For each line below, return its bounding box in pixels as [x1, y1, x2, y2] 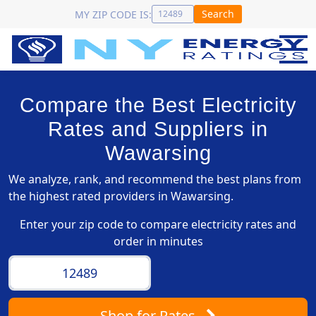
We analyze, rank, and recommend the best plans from [8, 171, 301, 187]
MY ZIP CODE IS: [74, 7, 152, 21]
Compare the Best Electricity [19, 94, 297, 116]
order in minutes [113, 233, 203, 249]
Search [201, 7, 234, 20]
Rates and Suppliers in [48, 118, 268, 140]
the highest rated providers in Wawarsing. [8, 188, 233, 204]
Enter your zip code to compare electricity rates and [20, 217, 296, 232]
